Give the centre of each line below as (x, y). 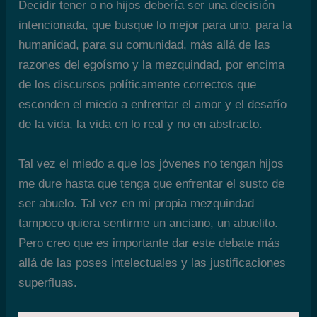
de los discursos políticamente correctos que (138, 85)
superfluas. (48, 282)
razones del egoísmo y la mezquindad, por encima (152, 65)
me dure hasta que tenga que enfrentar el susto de (152, 183)
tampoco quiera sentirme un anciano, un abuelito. (149, 223)
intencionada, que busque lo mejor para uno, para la (155, 25)
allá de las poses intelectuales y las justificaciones (152, 263)
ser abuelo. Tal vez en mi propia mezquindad (137, 203)
